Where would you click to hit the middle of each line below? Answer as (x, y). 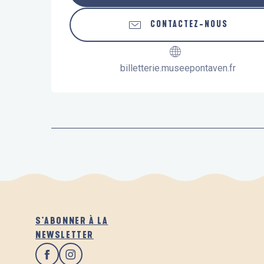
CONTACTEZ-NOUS (189, 24)
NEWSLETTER (65, 235)
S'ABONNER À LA (72, 220)
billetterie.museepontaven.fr (178, 68)
